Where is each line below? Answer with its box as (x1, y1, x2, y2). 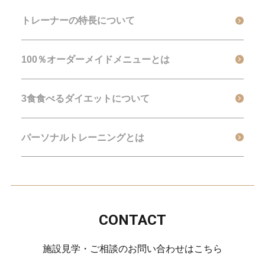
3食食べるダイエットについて (21, 92, 150, 104)
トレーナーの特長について (21, 15, 135, 26)
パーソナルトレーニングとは (21, 131, 144, 143)
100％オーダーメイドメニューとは (21, 53, 170, 64)
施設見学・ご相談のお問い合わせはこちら (43, 243, 222, 254)
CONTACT (99, 211, 166, 229)
